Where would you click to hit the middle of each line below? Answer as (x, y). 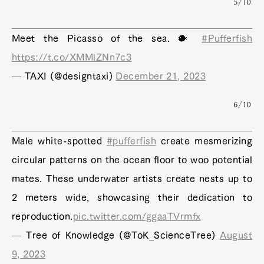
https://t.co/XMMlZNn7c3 (72, 57)
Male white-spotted (60, 141)
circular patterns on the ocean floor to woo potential (132, 159)
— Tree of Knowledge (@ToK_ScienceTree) (116, 235)
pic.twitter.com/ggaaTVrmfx (137, 216)
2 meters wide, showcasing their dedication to (132, 197)
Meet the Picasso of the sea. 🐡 (107, 38)
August (236, 235)
